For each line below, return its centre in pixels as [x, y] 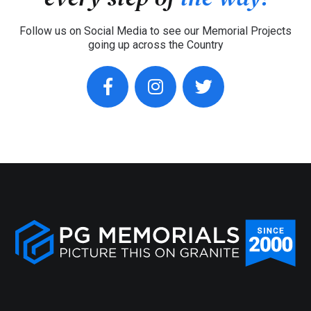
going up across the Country [155, 44]
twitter [207, 118]
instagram [174, 118]
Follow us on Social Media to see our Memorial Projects [155, 31]
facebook [123, 118]
